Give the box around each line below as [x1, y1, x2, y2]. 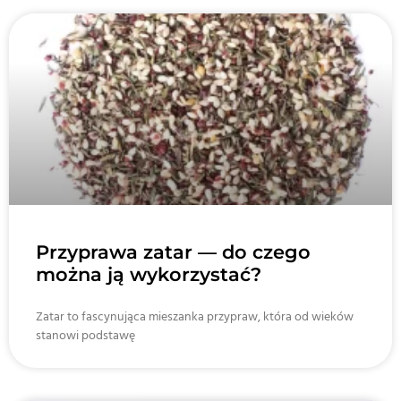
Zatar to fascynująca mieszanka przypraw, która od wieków [36, 308, 354, 326]
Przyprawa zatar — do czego [36, 241, 311, 263]
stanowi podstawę [36, 327, 135, 345]
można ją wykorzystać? [36, 263, 261, 286]
